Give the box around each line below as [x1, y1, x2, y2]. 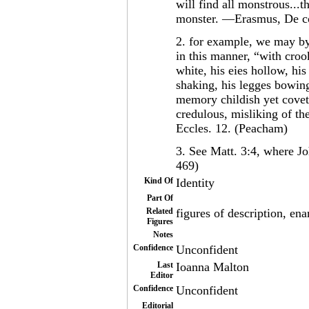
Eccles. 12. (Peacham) [176, 121, 288, 136]
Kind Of [144, 176, 173, 186]
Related [146, 206, 173, 217]
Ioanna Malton [176, 260, 249, 275]
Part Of [147, 193, 173, 203]
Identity [176, 176, 215, 190]
